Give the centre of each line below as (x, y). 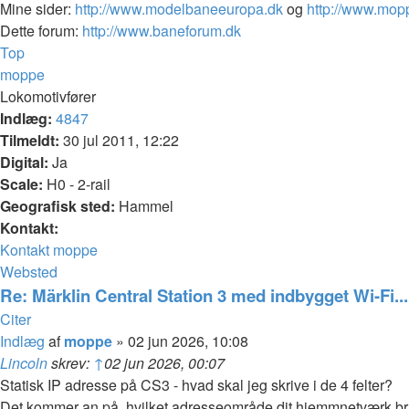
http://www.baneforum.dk (162, 31)
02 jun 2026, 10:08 (188, 341)
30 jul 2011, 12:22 (119, 140)
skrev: (70, 363)
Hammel (144, 206)
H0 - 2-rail (77, 184)
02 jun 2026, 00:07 (164, 363)
